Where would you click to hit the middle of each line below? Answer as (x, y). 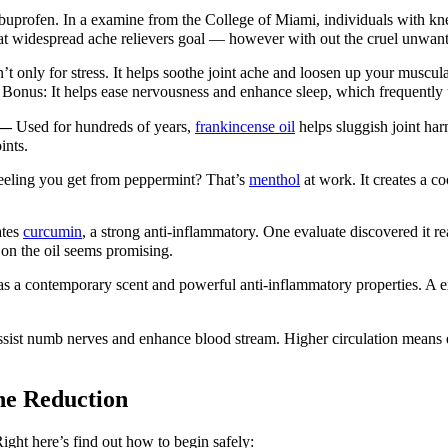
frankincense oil (245, 126)
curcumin (52, 232)
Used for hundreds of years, (103, 126)
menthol (274, 180)
